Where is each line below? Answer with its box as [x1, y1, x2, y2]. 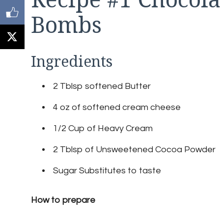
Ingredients [31, 51, 112, 72]
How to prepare [31, 195, 95, 205]
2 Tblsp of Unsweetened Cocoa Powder [53, 145, 216, 155]
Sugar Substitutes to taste [53, 166, 161, 176]
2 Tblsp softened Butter [53, 82, 151, 91]
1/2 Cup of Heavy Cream [53, 124, 153, 134]
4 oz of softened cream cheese [53, 103, 181, 112]
